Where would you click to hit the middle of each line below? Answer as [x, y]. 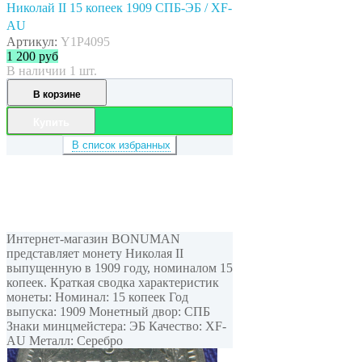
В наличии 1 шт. [52, 70]
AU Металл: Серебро [65, 340]
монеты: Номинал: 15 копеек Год [97, 297]
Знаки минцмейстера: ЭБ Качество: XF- [116, 326]
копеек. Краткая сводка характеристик [113, 282]
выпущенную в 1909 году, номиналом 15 [120, 267]
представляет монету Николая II [95, 253]
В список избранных [121, 145]
